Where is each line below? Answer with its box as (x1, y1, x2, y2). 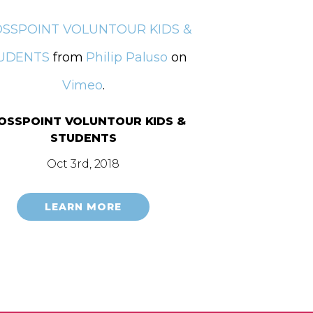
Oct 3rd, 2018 (47, 156, 120, 170)
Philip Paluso (86, 49, 168, 65)
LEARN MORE (45, 200, 122, 213)
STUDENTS (50, 131, 117, 145)
